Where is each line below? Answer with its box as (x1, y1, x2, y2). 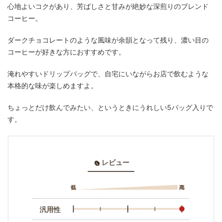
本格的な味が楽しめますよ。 (7, 81, 98, 90)
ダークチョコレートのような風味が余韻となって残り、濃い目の (7, 36, 209, 45)
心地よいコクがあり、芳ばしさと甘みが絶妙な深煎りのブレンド (7, 2, 209, 11)
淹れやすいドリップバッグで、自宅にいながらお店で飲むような (7, 69, 209, 78)
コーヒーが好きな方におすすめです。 (7, 48, 125, 56)
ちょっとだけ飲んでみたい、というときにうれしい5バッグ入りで (7, 103, 213, 112)
